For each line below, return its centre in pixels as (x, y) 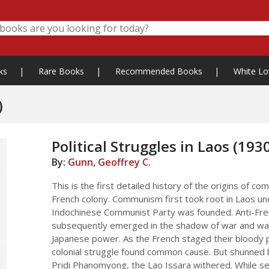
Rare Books (61, 71)
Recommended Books (159, 71)
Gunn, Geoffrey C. (110, 162)
